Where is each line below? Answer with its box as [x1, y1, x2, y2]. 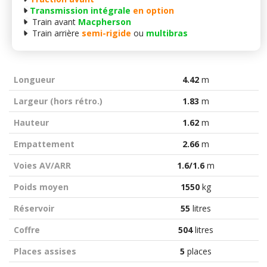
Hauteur [13, 117, 49, 129]
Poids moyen [13, 181, 69, 193]
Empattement [13, 138, 74, 150]
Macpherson [78, 16, 131, 28]
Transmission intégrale [30, 5, 131, 17]
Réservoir [13, 203, 54, 215]
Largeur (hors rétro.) [13, 95, 103, 107]
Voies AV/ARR [13, 160, 71, 172]
